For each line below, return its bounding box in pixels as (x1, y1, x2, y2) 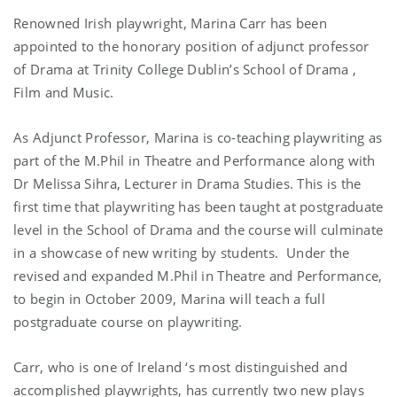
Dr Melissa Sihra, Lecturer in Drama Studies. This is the (13, 174, 362, 192)
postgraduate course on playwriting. (13, 312, 243, 331)
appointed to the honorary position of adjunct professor (13, 36, 370, 55)
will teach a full (229, 289, 326, 307)
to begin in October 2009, (13, 289, 181, 307)
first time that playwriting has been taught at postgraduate (13, 197, 384, 215)
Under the (285, 243, 350, 261)
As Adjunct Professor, (13, 128, 154, 146)
